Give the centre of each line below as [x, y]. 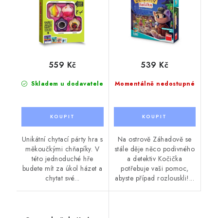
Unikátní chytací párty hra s [62, 139]
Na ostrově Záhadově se [154, 139]
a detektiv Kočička [155, 159]
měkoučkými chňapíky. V [63, 149]
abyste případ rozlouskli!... [155, 178]
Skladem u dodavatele [66, 84]
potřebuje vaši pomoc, [155, 169]
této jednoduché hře [63, 159]
